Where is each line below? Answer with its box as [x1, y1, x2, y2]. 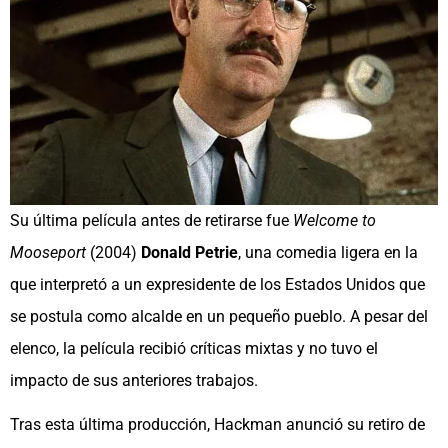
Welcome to [293, 211, 376, 231]
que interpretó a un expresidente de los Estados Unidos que [10, 275, 425, 295]
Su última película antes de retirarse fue [10, 211, 293, 231]
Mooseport [10, 243, 86, 263]
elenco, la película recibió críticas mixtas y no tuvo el [10, 339, 378, 359]
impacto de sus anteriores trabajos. [10, 371, 258, 391]
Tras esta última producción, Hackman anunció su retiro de [10, 415, 425, 435]
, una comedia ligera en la [238, 243, 418, 263]
